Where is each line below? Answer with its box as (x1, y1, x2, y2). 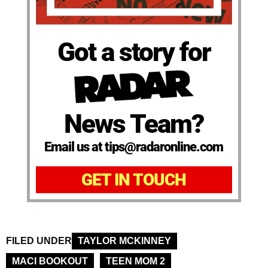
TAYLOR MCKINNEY (78, 236, 171, 246)
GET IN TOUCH (81, 170, 187, 190)
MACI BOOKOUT (12, 256, 88, 267)
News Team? (64, 108, 204, 140)
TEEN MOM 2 (106, 256, 165, 267)
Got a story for (57, 36, 211, 68)
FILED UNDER (6, 236, 72, 246)
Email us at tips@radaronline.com (44, 139, 224, 155)
